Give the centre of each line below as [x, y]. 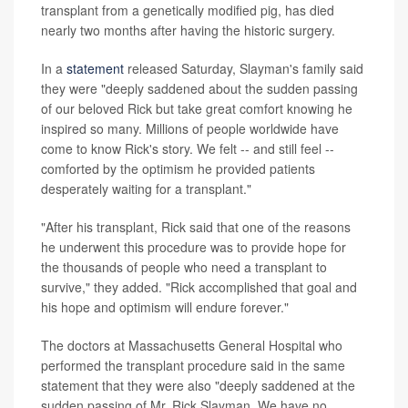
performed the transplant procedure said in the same [193, 365]
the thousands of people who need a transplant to [184, 267]
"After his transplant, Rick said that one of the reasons [196, 227]
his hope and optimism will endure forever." [165, 307]
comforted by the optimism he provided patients [178, 168]
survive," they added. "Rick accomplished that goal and [199, 287]
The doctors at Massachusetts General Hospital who [192, 345]
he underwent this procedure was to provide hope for [194, 247]
